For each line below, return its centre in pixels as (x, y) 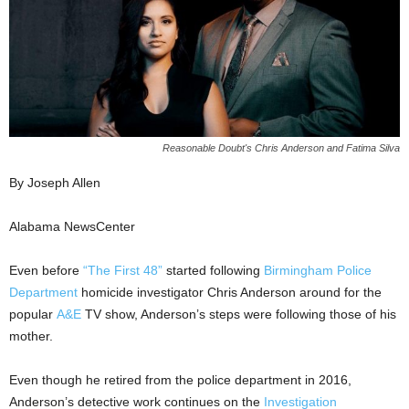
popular (33, 314)
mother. (31, 336)
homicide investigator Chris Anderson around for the (230, 292)
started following (213, 270)
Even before (46, 270)
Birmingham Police (318, 270)
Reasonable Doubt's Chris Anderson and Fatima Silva (281, 147)
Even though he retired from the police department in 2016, (180, 379)
